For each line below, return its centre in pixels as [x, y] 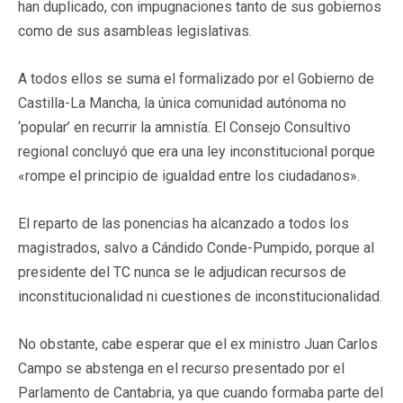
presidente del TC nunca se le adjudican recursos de [182, 272]
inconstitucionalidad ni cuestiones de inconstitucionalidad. [200, 296]
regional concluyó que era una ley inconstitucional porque [197, 151]
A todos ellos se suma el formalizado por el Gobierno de [196, 78]
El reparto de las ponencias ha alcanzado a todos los [184, 223]
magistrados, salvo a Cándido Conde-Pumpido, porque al [196, 247]
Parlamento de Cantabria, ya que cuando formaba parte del [201, 392]
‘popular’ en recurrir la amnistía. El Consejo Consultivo [184, 127]
